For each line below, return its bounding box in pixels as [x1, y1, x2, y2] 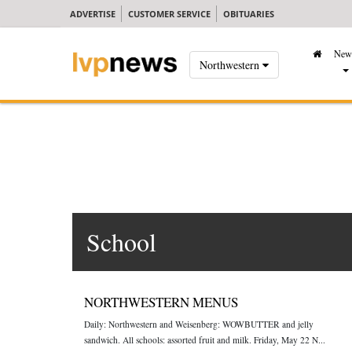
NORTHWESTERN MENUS [84, 293, 238, 311]
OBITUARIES [223, 8, 274, 20]
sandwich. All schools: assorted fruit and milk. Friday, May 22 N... [84, 334, 325, 346]
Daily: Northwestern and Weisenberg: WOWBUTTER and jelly [84, 318, 313, 330]
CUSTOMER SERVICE [128, 8, 211, 20]
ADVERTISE [70, 8, 115, 20]
